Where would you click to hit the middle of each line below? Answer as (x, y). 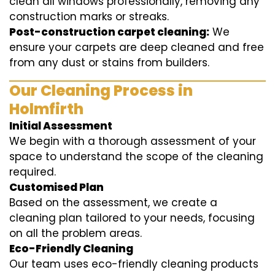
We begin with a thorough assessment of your (133, 141)
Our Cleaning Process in (101, 91)
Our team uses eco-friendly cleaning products (134, 264)
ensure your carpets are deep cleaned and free (137, 48)
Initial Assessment (61, 126)
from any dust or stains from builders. (109, 63)
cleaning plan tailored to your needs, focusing (132, 218)
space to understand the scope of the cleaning (136, 157)
